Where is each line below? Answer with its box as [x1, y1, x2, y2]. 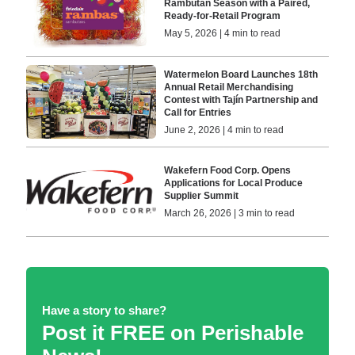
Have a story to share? [41, 303, 166, 318]
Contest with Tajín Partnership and [164, 94, 319, 105]
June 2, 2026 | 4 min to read [164, 124, 284, 136]
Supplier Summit [164, 190, 239, 202]
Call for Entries [164, 106, 232, 118]
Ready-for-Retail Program [164, 10, 281, 22]
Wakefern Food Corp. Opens [164, 165, 292, 177]
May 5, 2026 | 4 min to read [164, 28, 281, 40]
